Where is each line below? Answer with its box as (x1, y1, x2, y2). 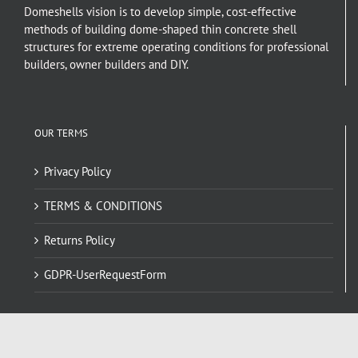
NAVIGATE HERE (34, 333, 107, 348)
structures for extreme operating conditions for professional (24, 39, 328, 55)
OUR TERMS (34, 126, 89, 141)
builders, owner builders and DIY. (24, 57, 189, 73)
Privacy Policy (44, 164, 112, 180)
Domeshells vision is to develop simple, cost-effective (24, 4, 296, 20)
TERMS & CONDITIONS (44, 198, 163, 214)
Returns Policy (44, 233, 116, 249)
